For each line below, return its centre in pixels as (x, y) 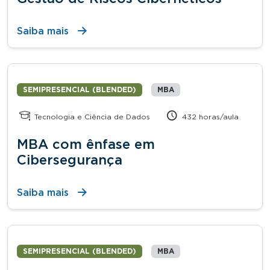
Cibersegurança (70, 160)
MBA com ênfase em (86, 144)
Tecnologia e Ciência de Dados (91, 117)
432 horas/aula (209, 117)
